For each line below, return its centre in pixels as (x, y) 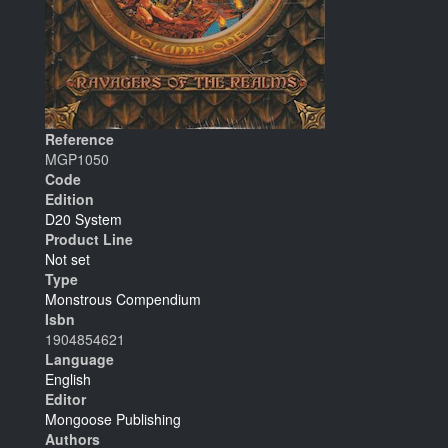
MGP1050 (77, 159)
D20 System (83, 219)
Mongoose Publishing (113, 419)
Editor (65, 399)
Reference (79, 139)
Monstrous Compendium (123, 299)
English (68, 379)
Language (79, 359)
